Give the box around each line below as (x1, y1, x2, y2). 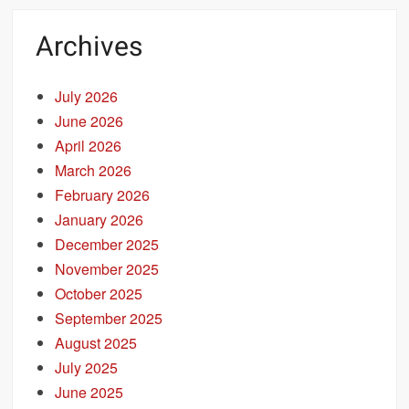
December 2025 (55, 233, 160, 255)
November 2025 (55, 257, 160, 279)
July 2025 (55, 356, 119, 378)
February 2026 (55, 184, 151, 205)
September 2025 (55, 307, 163, 329)
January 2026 (55, 208, 144, 230)
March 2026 (55, 159, 132, 181)
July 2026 (55, 85, 119, 107)
